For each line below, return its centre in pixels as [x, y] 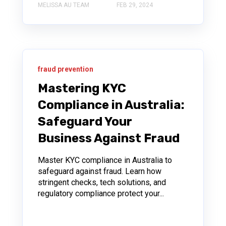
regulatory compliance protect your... [101, 194]
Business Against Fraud [109, 138]
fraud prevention [66, 69]
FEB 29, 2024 [135, 5]
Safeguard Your [85, 122]
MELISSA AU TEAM [64, 5]
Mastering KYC [82, 89]
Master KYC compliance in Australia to [105, 160]
